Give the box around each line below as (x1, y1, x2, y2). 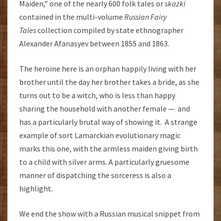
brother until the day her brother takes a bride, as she (19, 76, 199, 87)
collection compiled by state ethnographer (37, 25, 184, 35)
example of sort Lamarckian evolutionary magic (19, 130, 181, 140)
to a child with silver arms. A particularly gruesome (19, 156, 189, 167)
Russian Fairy (124, 11, 167, 22)
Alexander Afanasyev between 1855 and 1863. (19, 38, 169, 48)
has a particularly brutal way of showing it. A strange (19, 116, 197, 127)
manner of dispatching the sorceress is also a (19, 170, 171, 180)
